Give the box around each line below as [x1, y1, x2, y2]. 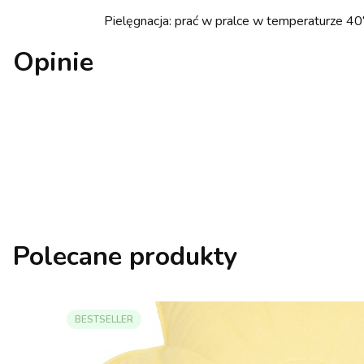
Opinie [13, 44, 93, 80]
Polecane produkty [13, 238, 237, 274]
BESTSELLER [75, 312, 133, 326]
